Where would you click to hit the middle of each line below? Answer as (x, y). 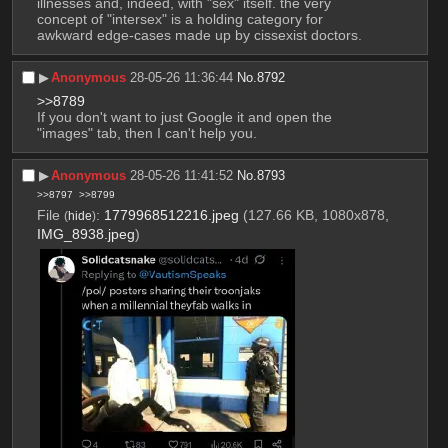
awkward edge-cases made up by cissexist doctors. (199, 35)
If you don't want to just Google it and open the (184, 117)
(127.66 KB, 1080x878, (315, 215)
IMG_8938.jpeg (85, 234)
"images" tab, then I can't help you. (146, 133)
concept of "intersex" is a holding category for (179, 19)
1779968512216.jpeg (171, 215)
